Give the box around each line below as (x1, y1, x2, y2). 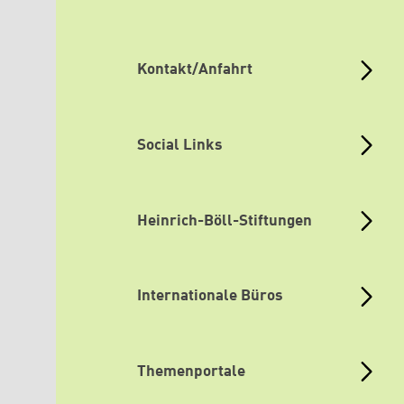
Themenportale (137, 363, 245, 380)
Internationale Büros (137, 289, 283, 305)
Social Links (137, 138, 223, 153)
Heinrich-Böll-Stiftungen (137, 213, 312, 229)
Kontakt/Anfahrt (137, 62, 252, 78)
